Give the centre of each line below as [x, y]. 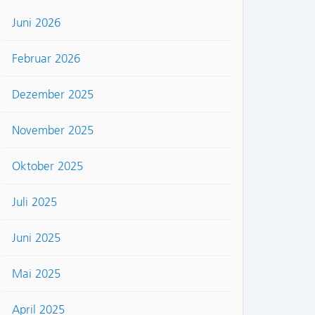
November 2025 [53, 130]
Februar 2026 [46, 59]
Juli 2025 [34, 202]
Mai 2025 [36, 274]
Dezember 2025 [53, 95]
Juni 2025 [36, 238]
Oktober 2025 [47, 166]
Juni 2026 [36, 23]
